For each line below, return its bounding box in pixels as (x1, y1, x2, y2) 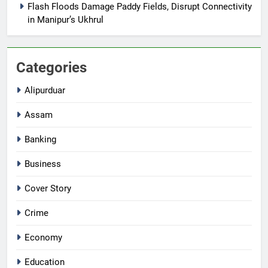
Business (25, 158, 61, 169)
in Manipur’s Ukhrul (28, 14, 103, 25)
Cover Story (25, 182, 71, 194)
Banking (25, 133, 56, 145)
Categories (16, 59, 87, 76)
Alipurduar (25, 84, 65, 96)
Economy (25, 232, 62, 243)
